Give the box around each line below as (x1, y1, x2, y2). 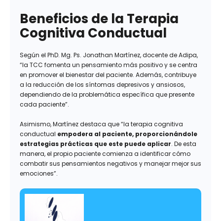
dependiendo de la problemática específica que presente (20, 90, 194, 99)
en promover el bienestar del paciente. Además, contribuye (20, 71, 196, 79)
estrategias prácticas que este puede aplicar (20, 140, 171, 148)
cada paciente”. (20, 100, 69, 109)
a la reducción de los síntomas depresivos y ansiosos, (20, 80, 185, 89)
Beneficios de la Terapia (20, 10, 179, 28)
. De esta (171, 140, 196, 148)
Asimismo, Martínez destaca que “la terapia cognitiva (20, 120, 183, 129)
